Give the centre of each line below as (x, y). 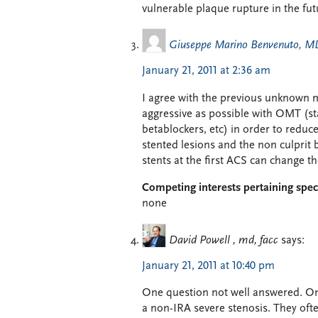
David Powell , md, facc (224, 240)
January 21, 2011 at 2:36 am (206, 71)
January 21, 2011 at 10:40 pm (208, 266)
